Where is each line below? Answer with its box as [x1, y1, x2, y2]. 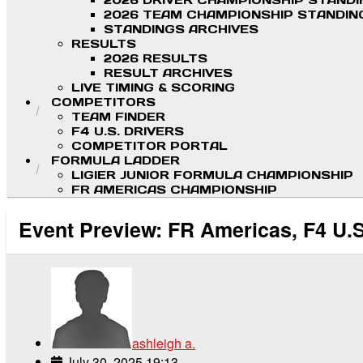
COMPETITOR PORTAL [71, 139, 228, 154]
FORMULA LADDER [51, 153, 180, 169]
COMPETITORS [51, 95, 156, 110]
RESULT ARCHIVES [104, 66, 233, 81]
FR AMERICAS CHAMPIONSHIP [71, 182, 277, 198]
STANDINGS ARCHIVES [104, 22, 258, 37]
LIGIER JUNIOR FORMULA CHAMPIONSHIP [71, 168, 353, 183]
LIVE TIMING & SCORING [71, 80, 235, 96]
